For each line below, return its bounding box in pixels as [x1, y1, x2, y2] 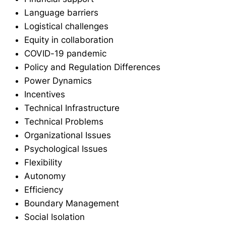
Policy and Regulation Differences [24, 62, 160, 72]
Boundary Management [24, 198, 119, 208]
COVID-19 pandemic [24, 48, 106, 59]
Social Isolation [24, 211, 85, 222]
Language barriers [24, 7, 98, 18]
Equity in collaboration [24, 34, 114, 45]
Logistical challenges [24, 21, 108, 31]
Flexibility [24, 157, 62, 167]
